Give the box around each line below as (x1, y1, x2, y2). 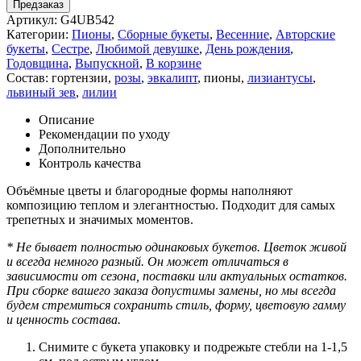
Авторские (276, 27, 335, 41)
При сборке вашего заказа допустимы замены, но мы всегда (6, 283, 336, 297)
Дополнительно (39, 141, 126, 156)
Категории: (6, 27, 72, 41)
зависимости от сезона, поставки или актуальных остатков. (6, 268, 347, 283)
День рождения (205, 41, 290, 56)
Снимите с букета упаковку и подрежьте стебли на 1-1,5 (39, 339, 347, 354)
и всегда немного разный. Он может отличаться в (6, 254, 288, 268)
